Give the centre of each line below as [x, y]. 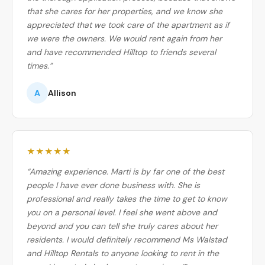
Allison [62, 93]
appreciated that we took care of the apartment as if [128, 25]
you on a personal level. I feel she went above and [122, 212]
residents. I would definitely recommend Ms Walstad [127, 239]
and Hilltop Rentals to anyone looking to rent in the [123, 253]
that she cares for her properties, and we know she [125, 11]
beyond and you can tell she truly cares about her [122, 226]
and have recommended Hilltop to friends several [121, 52]
